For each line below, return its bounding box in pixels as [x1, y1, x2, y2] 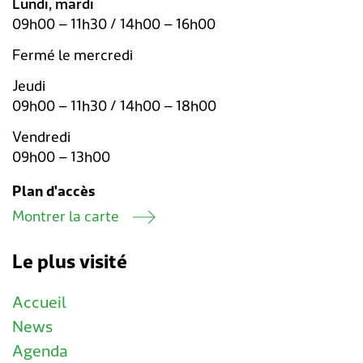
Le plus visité [12, 249, 127, 276]
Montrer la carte [12, 206, 119, 227]
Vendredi [12, 126, 70, 147]
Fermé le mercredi [12, 45, 133, 66]
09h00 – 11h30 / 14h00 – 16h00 [12, 14, 216, 35]
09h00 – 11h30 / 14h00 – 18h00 [12, 96, 216, 117]
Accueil [12, 292, 66, 315]
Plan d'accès [12, 181, 96, 202]
